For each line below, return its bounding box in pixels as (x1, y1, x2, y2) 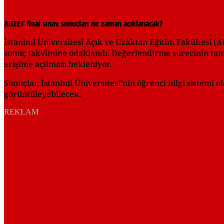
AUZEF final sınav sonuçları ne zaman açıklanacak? (4, 19, 162, 28)
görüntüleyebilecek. (4, 88, 81, 99)
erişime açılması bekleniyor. (4, 58, 111, 69)
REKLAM (4, 107, 38, 116)
